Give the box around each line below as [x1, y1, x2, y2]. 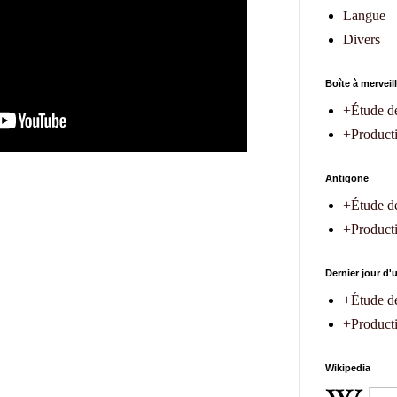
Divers [343, 32, 380, 48]
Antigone [325, 173, 369, 184]
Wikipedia [325, 362, 370, 374]
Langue [343, 8, 385, 24]
